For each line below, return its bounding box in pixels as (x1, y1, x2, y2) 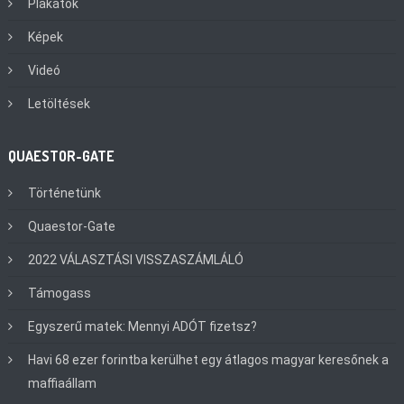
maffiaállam (28, 375, 97, 390)
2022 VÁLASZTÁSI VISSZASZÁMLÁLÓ (28, 252, 244, 267)
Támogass (28, 285, 92, 300)
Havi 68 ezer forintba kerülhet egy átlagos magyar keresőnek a (28, 352, 390, 367)
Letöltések (28, 96, 91, 111)
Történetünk (28, 185, 102, 200)
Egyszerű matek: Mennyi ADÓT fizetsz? (28, 318, 258, 334)
